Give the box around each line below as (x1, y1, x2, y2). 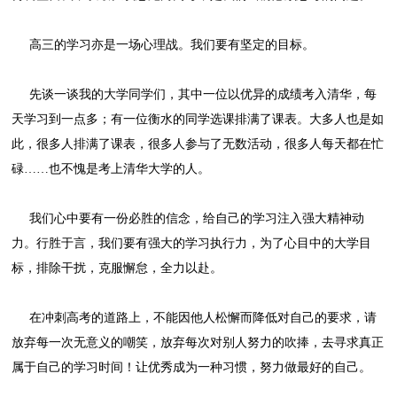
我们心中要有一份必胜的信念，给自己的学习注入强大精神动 (12, 211, 365, 225)
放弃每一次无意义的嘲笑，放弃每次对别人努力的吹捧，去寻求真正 (12, 335, 385, 349)
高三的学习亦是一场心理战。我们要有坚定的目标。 (12, 37, 315, 51)
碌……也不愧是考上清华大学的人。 (12, 161, 211, 175)
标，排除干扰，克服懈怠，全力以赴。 (12, 261, 223, 275)
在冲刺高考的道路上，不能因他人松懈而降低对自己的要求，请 (12, 310, 378, 324)
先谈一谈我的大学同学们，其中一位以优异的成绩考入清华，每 (12, 87, 378, 101)
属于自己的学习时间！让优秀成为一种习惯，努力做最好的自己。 (12, 360, 372, 374)
